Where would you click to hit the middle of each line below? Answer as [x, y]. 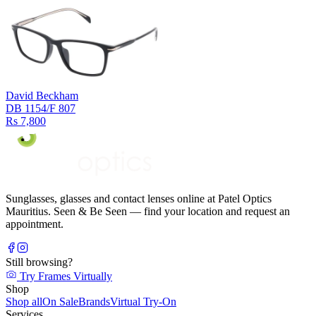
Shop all [24, 301]
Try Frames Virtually [65, 276]
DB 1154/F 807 [41, 108]
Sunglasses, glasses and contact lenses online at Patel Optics [139, 198]
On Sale [60, 301]
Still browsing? [39, 262]
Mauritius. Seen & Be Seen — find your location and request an [148, 211]
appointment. [35, 224]
